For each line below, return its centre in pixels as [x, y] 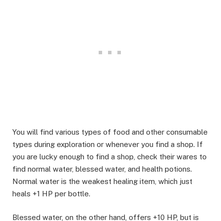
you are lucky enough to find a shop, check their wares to [110, 156]
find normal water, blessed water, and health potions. [102, 169]
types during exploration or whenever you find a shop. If [108, 144]
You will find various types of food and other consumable [110, 132]
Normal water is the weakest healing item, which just [102, 181]
